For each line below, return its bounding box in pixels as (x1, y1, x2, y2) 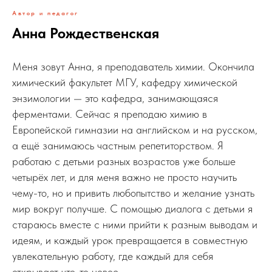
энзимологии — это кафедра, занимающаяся (12, 92, 218, 105)
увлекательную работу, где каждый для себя (12, 250, 213, 263)
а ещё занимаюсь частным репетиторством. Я (12, 139, 223, 152)
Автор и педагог (12, 9, 79, 17)
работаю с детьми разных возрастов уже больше (12, 155, 236, 168)
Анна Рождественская (12, 24, 159, 42)
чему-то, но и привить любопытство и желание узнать (12, 186, 254, 200)
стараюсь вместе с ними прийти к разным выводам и (12, 218, 257, 231)
